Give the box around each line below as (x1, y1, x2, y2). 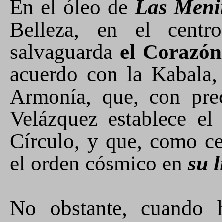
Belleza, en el (10, 18, 168, 41)
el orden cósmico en (10, 152, 188, 175)
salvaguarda (10, 40, 120, 63)
